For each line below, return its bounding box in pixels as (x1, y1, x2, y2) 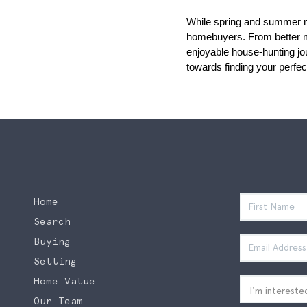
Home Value (33, 275, 95, 286)
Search (33, 215, 71, 227)
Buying (33, 235, 71, 247)
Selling (33, 255, 77, 267)
